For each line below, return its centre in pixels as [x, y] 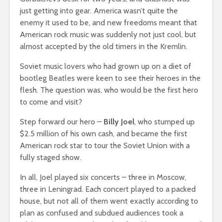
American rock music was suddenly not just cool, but [108, 34]
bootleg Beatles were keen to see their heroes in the [110, 78]
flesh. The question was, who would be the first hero [109, 90]
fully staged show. [51, 157]
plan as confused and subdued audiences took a [102, 213]
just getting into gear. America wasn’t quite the [99, 10]
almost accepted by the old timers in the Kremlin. [104, 46]
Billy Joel [119, 121]
